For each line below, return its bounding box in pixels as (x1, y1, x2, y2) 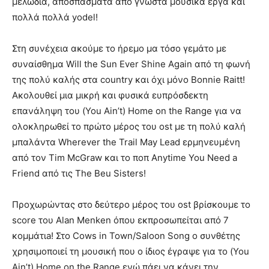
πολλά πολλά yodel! (12, 11, 98, 23)
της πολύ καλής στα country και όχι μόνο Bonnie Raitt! (12, 74, 245, 86)
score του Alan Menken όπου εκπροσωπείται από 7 (12, 214, 229, 226)
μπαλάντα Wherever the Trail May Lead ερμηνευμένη (12, 136, 240, 148)
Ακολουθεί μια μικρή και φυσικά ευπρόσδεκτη (12, 89, 208, 101)
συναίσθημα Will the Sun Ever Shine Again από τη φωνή (12, 58, 250, 70)
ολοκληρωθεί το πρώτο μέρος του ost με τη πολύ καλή (12, 121, 246, 133)
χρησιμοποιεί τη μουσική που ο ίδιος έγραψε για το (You (12, 246, 249, 258)
